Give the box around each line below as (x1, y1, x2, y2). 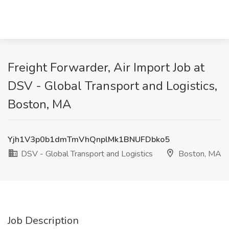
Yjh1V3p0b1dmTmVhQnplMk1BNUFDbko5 (8, 134, 170, 145)
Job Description (8, 214, 79, 227)
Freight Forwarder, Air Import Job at (8, 59, 204, 76)
